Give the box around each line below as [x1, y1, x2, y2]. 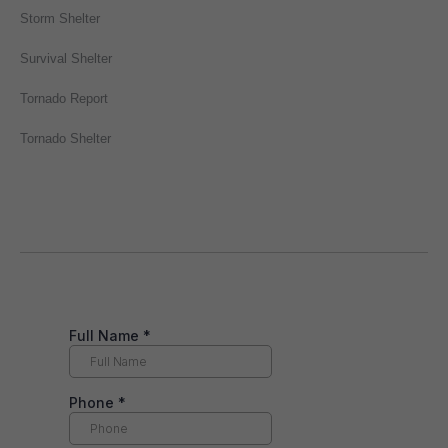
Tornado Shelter [20, 131, 111, 146]
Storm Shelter [20, 11, 100, 26]
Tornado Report [20, 91, 108, 106]
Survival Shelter [20, 51, 112, 66]
